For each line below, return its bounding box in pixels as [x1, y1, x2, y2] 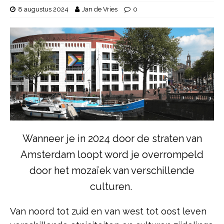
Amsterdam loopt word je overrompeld [20, 148, 203, 160]
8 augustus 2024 [18, 5, 68, 13]
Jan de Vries [82, 5, 117, 13]
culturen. [89, 180, 134, 192]
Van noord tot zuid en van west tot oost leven [10, 205, 206, 216]
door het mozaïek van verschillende [29, 164, 194, 176]
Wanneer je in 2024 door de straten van [22, 132, 202, 144]
